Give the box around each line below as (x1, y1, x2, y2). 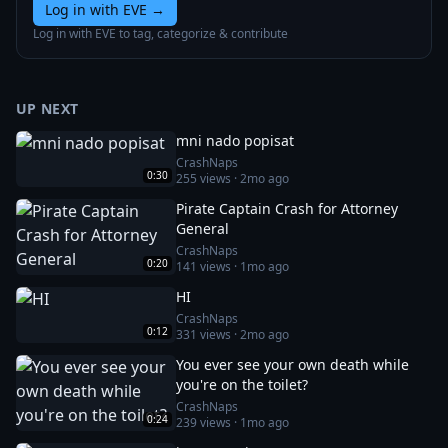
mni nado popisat (176, 131, 294, 150)
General (176, 219, 229, 238)
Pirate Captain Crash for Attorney (176, 199, 398, 218)
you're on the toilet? (176, 375, 308, 394)
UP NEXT (16, 99, 79, 118)
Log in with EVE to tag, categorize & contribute (33, 25, 288, 42)
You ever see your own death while (176, 355, 409, 374)
